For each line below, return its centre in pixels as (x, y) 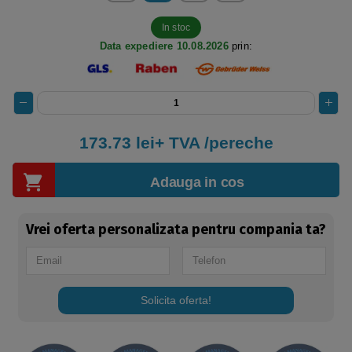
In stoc (176, 28)
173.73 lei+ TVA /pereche (176, 142)
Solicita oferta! (176, 301)
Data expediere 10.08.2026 (164, 46)
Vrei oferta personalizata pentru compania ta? (176, 230)
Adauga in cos (197, 182)
